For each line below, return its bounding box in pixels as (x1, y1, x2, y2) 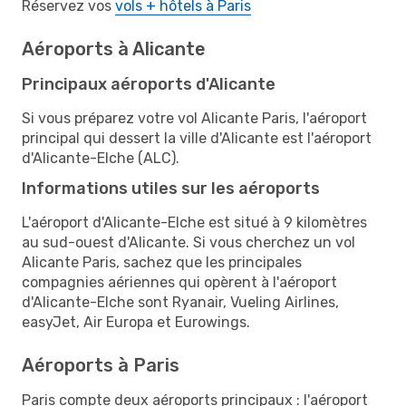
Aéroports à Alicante (22, 37, 206, 60)
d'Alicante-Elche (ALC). (22, 149, 179, 167)
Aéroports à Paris (22, 353, 179, 376)
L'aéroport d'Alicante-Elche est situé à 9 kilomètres (22, 213, 367, 231)
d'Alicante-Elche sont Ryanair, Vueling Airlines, (22, 293, 339, 311)
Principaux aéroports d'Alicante (22, 73, 275, 94)
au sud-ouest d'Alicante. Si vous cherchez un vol (22, 233, 355, 251)
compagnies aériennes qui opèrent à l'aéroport (22, 273, 337, 291)
